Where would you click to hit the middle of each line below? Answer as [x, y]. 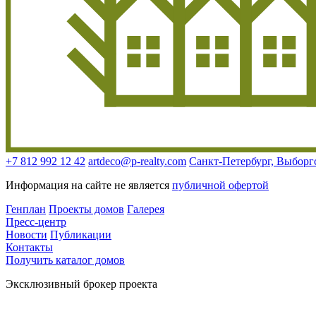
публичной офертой [220, 186]
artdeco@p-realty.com [137, 162]
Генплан [26, 209]
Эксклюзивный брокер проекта [81, 284]
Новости [26, 235]
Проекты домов [86, 209]
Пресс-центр [36, 222]
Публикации [81, 235]
